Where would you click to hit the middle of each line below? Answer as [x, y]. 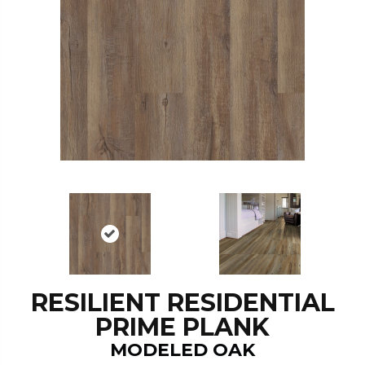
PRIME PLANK [182, 328]
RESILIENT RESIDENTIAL [182, 303]
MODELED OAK [182, 350]
